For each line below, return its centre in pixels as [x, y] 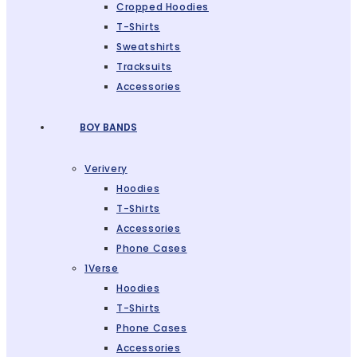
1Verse [102, 268]
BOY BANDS [108, 127]
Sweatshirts [149, 47]
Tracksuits [144, 67]
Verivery [106, 169]
